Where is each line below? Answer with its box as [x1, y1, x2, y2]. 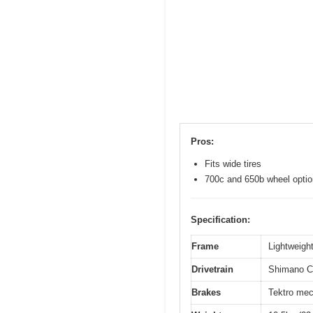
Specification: [191, 214, 250, 225]
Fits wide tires [205, 158, 261, 169]
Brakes [191, 286, 221, 298]
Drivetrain [191, 263, 233, 275]
